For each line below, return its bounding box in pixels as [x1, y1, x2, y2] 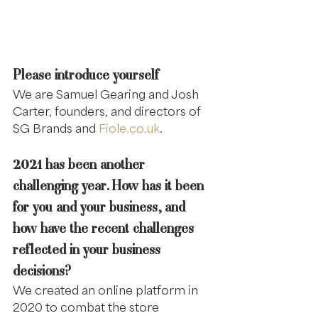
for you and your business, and [13, 197, 189, 216]
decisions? [13, 261, 71, 280]
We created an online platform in [13, 282, 201, 298]
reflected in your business [13, 240, 164, 259]
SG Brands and [13, 120, 99, 136]
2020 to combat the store [13, 299, 162, 315]
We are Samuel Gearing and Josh [13, 86, 202, 102]
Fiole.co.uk [99, 120, 160, 136]
